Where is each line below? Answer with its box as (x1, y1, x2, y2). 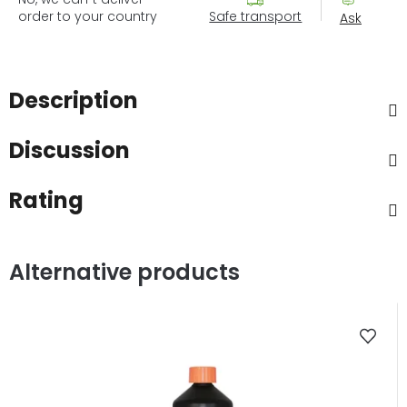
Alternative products (9, 256, 240, 287)
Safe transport (209, 6, 303, 25)
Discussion (9, 134, 130, 165)
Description (9, 84, 138, 115)
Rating (9, 184, 84, 215)
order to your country (18, 6, 158, 25)
